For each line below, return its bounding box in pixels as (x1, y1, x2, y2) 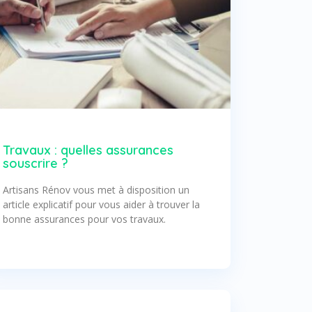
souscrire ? (3, 155, 69, 171)
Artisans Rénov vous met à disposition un (3, 182, 190, 196)
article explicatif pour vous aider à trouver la (3, 197, 201, 211)
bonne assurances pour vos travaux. (3, 212, 166, 226)
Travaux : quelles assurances (3, 141, 174, 158)
